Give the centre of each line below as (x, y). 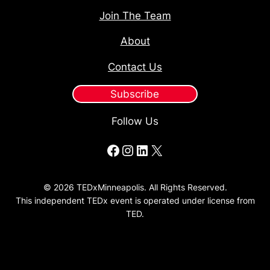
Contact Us (135, 67)
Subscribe (135, 94)
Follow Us (135, 121)
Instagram (126, 149)
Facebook (109, 149)
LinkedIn (139, 149)
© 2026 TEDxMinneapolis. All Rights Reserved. (135, 187)
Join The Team (135, 15)
